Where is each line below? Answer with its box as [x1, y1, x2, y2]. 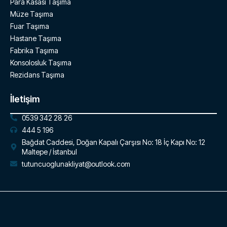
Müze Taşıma [10, 9, 53, 18]
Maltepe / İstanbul [21, 147, 77, 156]
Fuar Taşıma [10, 21, 49, 30]
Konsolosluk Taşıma [10, 58, 71, 67]
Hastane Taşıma [10, 33, 61, 43]
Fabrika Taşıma [10, 46, 58, 55]
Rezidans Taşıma [10, 70, 64, 79]
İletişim [10, 93, 40, 104]
